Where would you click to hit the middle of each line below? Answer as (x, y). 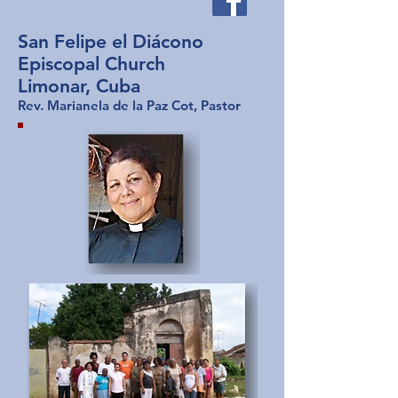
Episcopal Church (94, 64)
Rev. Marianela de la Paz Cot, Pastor (129, 105)
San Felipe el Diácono (111, 41)
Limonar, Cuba (79, 86)
